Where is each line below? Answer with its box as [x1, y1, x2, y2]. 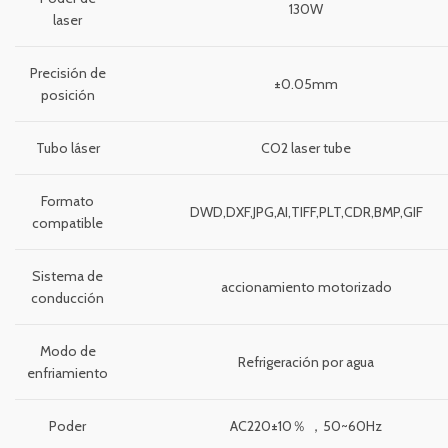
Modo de [39, 342, 96, 361]
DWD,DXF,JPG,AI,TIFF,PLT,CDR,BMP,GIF [189, 203, 423, 222]
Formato [41, 192, 94, 211]
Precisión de [29, 64, 106, 83]
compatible [32, 214, 103, 233]
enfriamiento [27, 364, 108, 383]
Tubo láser [35, 139, 100, 158]
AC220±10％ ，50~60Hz [230, 417, 382, 436]
